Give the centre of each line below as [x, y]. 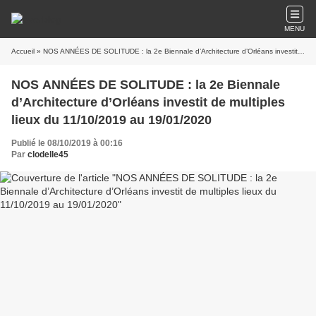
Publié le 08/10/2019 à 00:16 [67, 143]
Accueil [23, 51]
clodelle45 [48, 154]
